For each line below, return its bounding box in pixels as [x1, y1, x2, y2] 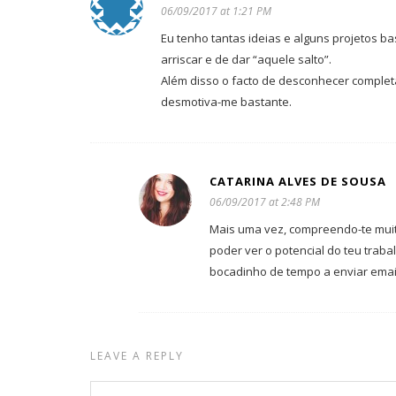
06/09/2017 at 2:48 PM [209, 194, 320, 209]
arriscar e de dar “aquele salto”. [161, 51, 331, 67]
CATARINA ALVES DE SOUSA [209, 173, 386, 189]
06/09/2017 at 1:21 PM [161, 4, 271, 19]
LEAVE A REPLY [90, 348, 184, 363]
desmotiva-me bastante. [161, 94, 292, 110]
